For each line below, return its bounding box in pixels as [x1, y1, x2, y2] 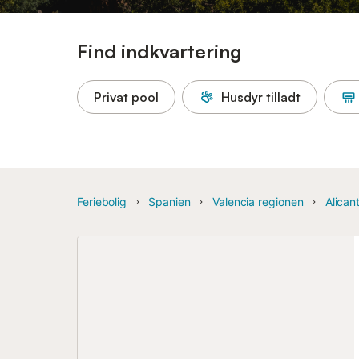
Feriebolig [77, 195, 127, 208]
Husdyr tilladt [221, 89, 301, 105]
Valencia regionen [212, 195, 304, 208]
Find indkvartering [77, 39, 242, 63]
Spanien [148, 195, 191, 208]
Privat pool [94, 89, 159, 105]
